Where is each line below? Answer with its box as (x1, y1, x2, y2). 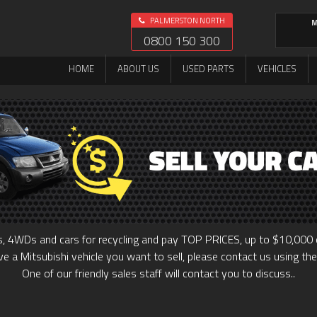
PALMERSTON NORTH (149, 15, 225, 26)
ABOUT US (117, 62, 159, 76)
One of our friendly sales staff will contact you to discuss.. (22, 265, 295, 282)
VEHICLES (258, 62, 296, 76)
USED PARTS (183, 62, 234, 76)
